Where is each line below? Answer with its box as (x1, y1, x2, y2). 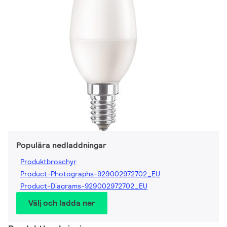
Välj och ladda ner (28, 198, 95, 209)
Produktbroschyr (20, 157, 77, 167)
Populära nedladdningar (16, 140, 106, 151)
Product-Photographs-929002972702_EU (20, 169, 160, 179)
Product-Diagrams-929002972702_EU (20, 181, 147, 191)
